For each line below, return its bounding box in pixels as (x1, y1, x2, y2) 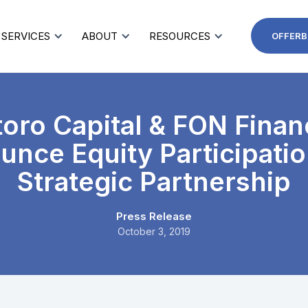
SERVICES (1, 30, 51, 43)
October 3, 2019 (118, 225, 190, 237)
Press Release (116, 210, 192, 223)
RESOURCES (149, 30, 211, 43)
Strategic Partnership (17, 166, 291, 197)
